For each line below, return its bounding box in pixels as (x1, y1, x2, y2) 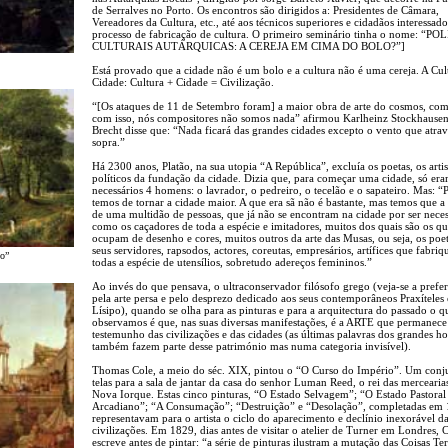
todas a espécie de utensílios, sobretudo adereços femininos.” (92, 255, 372, 268)
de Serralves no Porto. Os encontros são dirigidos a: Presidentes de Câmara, (92, 3, 439, 16)
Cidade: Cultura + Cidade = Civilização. (92, 75, 274, 88)
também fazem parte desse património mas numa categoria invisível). (92, 339, 411, 352)
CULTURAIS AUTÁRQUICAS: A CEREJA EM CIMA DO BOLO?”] (92, 39, 405, 52)
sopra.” (92, 135, 125, 148)
